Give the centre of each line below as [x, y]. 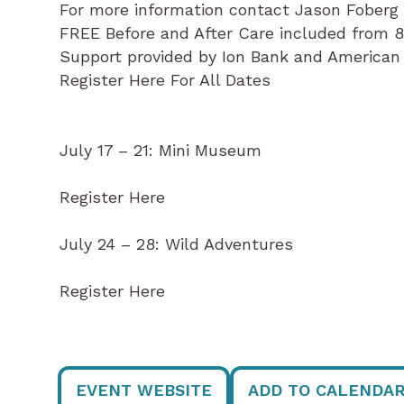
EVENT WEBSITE [144, 390]
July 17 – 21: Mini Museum [161, 150]
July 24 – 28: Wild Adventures [176, 244]
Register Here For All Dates [165, 80]
